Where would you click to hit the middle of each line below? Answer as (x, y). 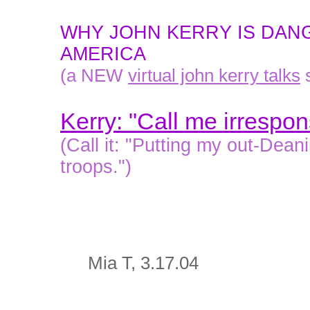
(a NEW (94, 75)
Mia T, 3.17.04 (143, 263)
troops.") (96, 167)
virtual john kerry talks (214, 75)
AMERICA (103, 54)
